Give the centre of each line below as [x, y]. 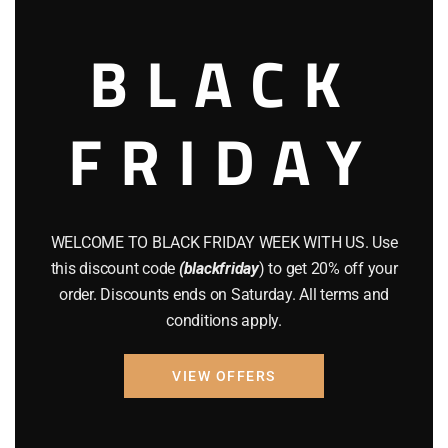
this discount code [114, 268]
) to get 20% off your [328, 268]
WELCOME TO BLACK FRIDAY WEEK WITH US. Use [224, 242]
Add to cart [112, 113]
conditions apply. [224, 320]
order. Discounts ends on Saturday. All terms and [224, 294]
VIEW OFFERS [224, 375]
